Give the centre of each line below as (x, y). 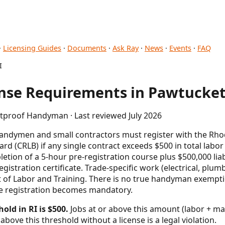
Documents (87, 48)
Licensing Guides (32, 48)
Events (180, 48)
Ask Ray (126, 48)
